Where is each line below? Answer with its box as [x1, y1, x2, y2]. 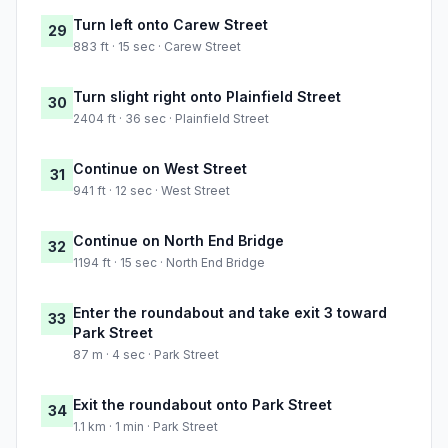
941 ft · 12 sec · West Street [73, 183, 230, 199]
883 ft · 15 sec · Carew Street [73, 39, 241, 55]
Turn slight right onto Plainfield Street [73, 88, 341, 106]
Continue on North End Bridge [73, 232, 284, 250]
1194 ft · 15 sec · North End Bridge [73, 255, 265, 271]
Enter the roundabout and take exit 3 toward [73, 304, 387, 322]
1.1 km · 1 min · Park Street [73, 419, 218, 435]
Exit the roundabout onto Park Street [73, 396, 332, 414]
